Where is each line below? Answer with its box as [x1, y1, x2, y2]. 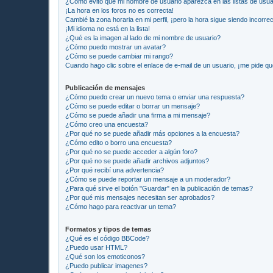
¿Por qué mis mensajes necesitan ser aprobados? [65, 193, 214, 201]
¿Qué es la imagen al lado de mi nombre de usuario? [65, 34, 221, 41]
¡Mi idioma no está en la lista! [65, 24, 150, 32]
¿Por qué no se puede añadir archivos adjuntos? [65, 157, 209, 165]
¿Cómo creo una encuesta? [65, 120, 148, 128]
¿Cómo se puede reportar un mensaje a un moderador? [65, 175, 230, 183]
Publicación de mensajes [65, 83, 145, 91]
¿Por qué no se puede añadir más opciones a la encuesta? [65, 129, 239, 137]
